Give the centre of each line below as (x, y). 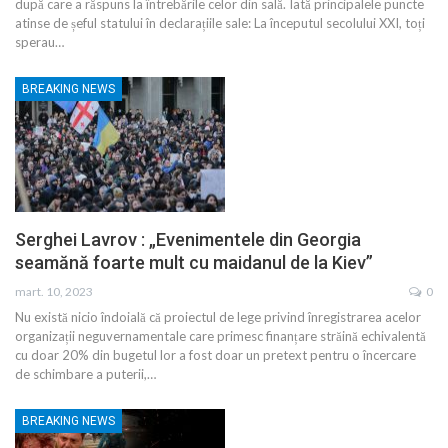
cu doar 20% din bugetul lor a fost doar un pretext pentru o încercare (215, 354)
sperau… (39, 42)
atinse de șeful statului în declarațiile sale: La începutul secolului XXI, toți (220, 23)
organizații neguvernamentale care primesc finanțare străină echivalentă (220, 335)
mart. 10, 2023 (54, 291)
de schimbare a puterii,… (85, 373)
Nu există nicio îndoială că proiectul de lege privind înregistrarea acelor (218, 316)
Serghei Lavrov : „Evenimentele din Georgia (188, 239)
